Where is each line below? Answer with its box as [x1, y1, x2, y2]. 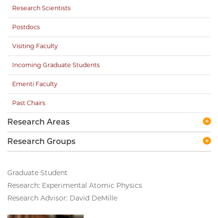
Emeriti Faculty [12, 80, 57, 88]
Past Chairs [12, 99, 45, 107]
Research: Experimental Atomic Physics [7, 181, 142, 190]
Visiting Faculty [12, 42, 58, 50]
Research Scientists [12, 4, 71, 12]
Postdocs [12, 23, 40, 31]
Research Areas [7, 117, 70, 127]
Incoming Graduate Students [12, 61, 100, 69]
